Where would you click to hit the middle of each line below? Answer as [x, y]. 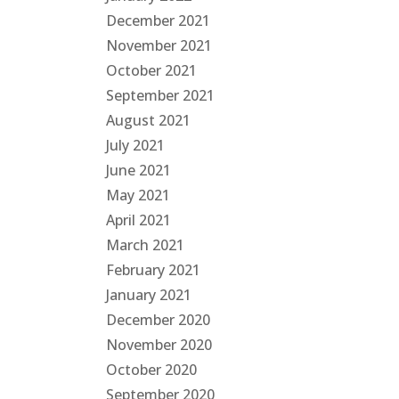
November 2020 [159, 345]
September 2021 [161, 95]
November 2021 [159, 45]
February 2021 [154, 270]
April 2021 [139, 220]
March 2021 [146, 245]
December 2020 [159, 320]
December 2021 [159, 20]
